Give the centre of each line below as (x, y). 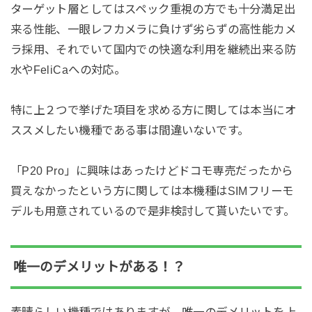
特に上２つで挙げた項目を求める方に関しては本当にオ (153, 110)
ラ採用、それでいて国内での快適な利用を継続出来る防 (153, 50)
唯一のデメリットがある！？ (99, 267)
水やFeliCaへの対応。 (68, 70)
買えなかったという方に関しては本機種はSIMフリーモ (152, 191)
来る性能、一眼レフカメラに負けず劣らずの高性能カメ (153, 30)
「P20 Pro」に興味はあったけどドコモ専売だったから (151, 171)
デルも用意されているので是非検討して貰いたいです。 (153, 211)
